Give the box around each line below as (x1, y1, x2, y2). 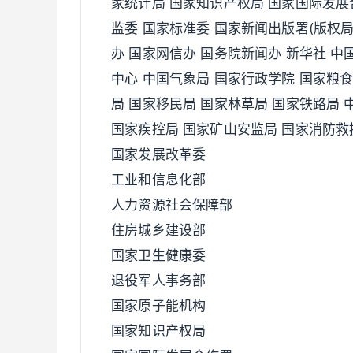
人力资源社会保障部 (111, 197, 233, 213)
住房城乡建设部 (111, 222, 206, 238)
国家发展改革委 (111, 147, 206, 162)
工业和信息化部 (111, 172, 206, 188)
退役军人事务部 (111, 273, 206, 288)
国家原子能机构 (111, 298, 206, 314)
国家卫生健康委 (111, 247, 206, 263)
